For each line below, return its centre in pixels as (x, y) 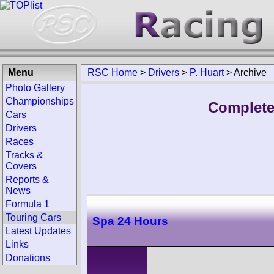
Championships (40, 101)
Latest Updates (38, 231)
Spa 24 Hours (130, 221)
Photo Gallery (35, 88)
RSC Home (113, 72)
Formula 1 (28, 204)
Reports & (27, 180)
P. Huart (207, 72)
